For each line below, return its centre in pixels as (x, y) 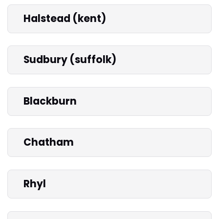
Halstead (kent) (65, 18)
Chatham (49, 142)
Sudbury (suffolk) (70, 60)
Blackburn (50, 101)
